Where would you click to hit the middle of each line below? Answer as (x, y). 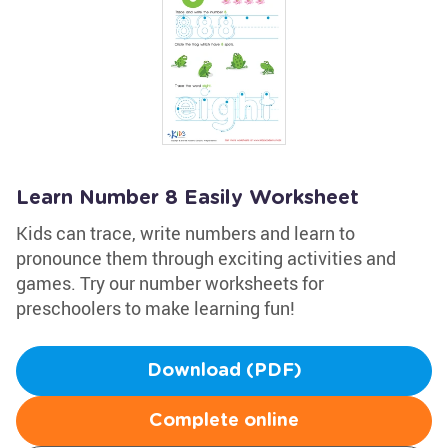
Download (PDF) (224, 371)
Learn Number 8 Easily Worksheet (187, 198)
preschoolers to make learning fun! (155, 308)
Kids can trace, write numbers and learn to (185, 233)
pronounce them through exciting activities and (206, 258)
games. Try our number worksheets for (170, 283)
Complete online (224, 421)
